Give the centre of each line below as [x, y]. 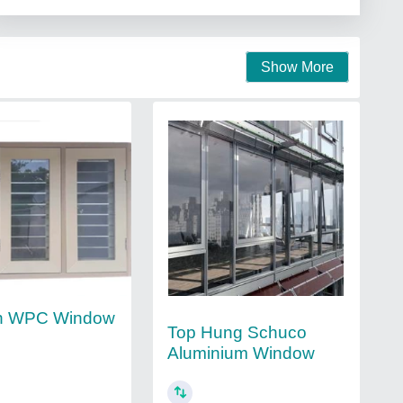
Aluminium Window [241, 353]
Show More [297, 67]
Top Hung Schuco [237, 332]
